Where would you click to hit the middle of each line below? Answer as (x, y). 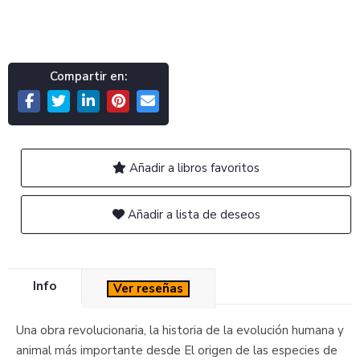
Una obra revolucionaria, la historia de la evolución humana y (180, 330)
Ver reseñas (148, 288)
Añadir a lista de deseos (192, 214)
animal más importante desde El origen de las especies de (177, 350)
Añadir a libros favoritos (193, 168)
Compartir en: (88, 76)
